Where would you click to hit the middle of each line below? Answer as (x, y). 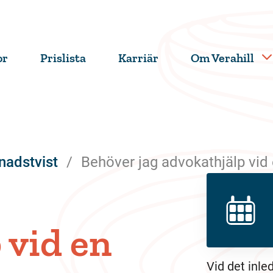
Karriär (138, 58)
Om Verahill (222, 58)
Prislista (63, 58)
